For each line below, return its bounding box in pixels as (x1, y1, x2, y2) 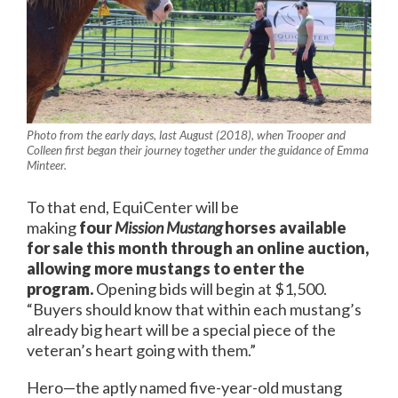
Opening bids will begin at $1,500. (96, 278, 327, 298)
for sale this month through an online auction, (27, 237, 369, 258)
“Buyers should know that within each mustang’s (27, 298, 362, 319)
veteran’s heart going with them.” (27, 339, 256, 360)
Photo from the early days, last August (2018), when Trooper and (27, 127, 346, 142)
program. (27, 278, 96, 298)
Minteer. (27, 157, 67, 172)
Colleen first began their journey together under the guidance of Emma (27, 142, 369, 157)
